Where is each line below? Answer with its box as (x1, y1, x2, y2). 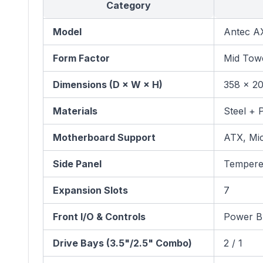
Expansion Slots (53, 184, 128, 196)
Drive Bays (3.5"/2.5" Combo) (53, 237, 192, 249)
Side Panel (53, 158, 102, 170)
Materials (53, 105, 97, 117)
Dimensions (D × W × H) (53, 79, 163, 90)
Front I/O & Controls (53, 211, 146, 222)
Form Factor (53, 52, 110, 64)
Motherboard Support (53, 131, 156, 143)
